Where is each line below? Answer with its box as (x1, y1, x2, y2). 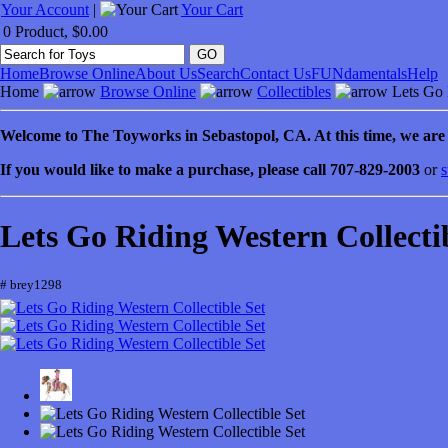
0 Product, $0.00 (3, 23, 108, 40)
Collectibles (257, 83, 331, 100)
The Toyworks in (82, 127, 202, 144)
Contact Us (240, 65, 311, 82)
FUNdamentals (311, 65, 407, 82)
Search (197, 65, 240, 82)
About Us (135, 65, 197, 82)
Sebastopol (202, 127, 275, 144)
